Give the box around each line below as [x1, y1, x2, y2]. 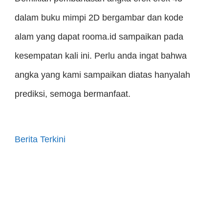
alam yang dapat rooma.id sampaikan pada [15, 32, 183, 42]
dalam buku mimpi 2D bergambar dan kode [15, 13, 183, 22]
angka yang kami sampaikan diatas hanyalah [15, 70, 190, 80]
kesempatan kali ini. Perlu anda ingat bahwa [15, 51, 187, 61]
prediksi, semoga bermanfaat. [15, 89, 131, 99]
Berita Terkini [15, 134, 66, 144]
